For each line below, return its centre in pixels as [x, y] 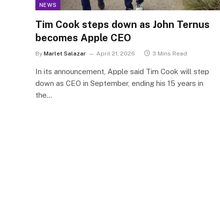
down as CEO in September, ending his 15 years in [119, 83]
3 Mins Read [170, 53]
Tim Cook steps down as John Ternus [123, 24]
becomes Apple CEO [83, 38]
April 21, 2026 [116, 53]
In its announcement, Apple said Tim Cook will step [122, 71]
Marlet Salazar [65, 53]
